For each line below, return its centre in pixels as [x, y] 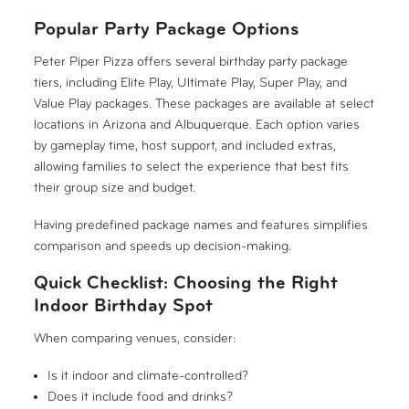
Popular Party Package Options [167, 31]
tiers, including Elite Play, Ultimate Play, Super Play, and [191, 82]
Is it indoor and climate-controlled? [147, 375]
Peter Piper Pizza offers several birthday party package [191, 61]
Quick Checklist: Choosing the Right [186, 284]
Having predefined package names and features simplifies [201, 225]
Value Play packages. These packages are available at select [204, 103]
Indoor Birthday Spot [124, 307]
